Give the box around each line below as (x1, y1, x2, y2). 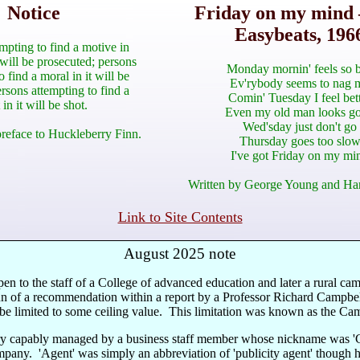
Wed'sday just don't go (243, 119, 357, 133)
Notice (7, 2, 60, 23)
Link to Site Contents (117, 209, 243, 225)
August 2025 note (124, 244, 236, 262)
